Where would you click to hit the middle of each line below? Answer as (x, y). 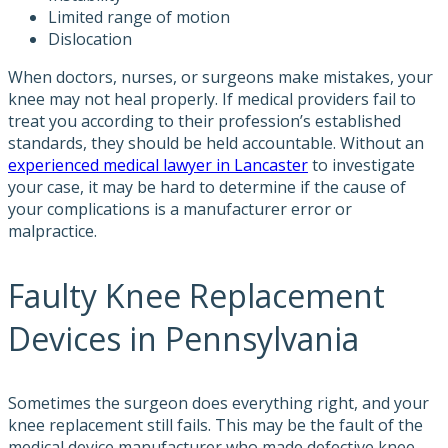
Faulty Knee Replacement (196, 296)
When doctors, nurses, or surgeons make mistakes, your (220, 77)
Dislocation (90, 39)
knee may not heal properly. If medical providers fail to (212, 99)
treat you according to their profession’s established (204, 121)
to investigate (361, 165)
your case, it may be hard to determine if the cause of (207, 187)
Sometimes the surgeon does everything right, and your (218, 403)
